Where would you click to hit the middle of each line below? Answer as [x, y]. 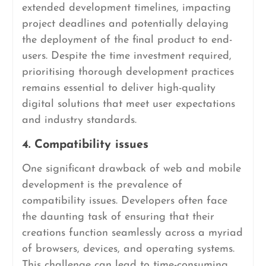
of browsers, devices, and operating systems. [128, 249]
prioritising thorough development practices [128, 72]
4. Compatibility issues [85, 145]
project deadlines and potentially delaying [125, 24]
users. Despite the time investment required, [126, 56]
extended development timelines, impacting [126, 8]
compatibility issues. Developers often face [124, 201]
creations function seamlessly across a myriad [132, 233]
